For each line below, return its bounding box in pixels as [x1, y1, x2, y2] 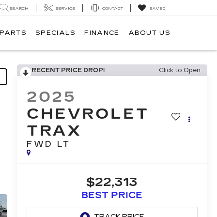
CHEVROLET [26, 105, 149, 123]
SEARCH [10, 6, 29, 11]
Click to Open [159, 67, 201, 74]
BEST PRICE [81, 190, 143, 201]
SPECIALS [35, 29, 76, 37]
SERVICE [56, 6, 75, 11]
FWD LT [26, 139, 71, 149]
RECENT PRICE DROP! [31, 67, 105, 74]
